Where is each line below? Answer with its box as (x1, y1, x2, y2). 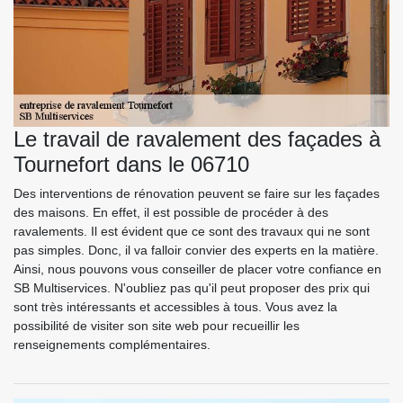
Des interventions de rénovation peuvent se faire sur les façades (13, 186, 380, 201)
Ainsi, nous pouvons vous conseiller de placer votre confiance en (13, 262, 381, 277)
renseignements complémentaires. (13, 337, 210, 353)
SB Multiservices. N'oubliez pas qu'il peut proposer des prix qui (13, 281, 370, 296)
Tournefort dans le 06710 (13, 152, 249, 177)
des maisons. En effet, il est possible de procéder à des (13, 205, 328, 220)
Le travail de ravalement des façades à (13, 127, 381, 152)
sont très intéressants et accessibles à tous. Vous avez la (13, 300, 337, 315)
